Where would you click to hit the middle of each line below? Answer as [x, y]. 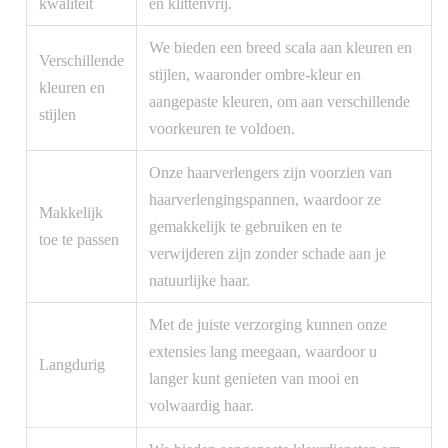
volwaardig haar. [201, 405]
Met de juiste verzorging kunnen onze [268, 324]
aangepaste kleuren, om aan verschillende [279, 101]
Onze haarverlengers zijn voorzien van [270, 172]
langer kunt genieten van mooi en [254, 378]
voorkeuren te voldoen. [222, 128]
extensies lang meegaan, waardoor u [263, 351]
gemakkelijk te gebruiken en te [245, 226]
